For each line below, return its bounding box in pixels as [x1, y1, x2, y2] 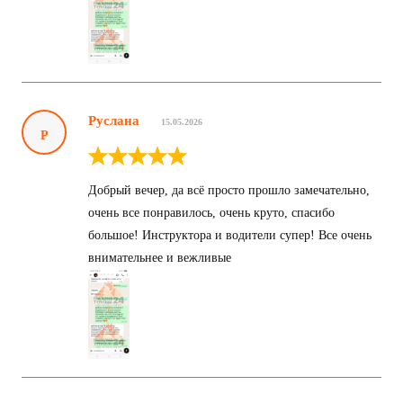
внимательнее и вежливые [88, 250, 231, 264]
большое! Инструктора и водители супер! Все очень [88, 228, 372, 242]
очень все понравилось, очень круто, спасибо [88, 205, 335, 219]
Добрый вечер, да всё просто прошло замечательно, [88, 183, 370, 197]
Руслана [88, 112, 139, 128]
